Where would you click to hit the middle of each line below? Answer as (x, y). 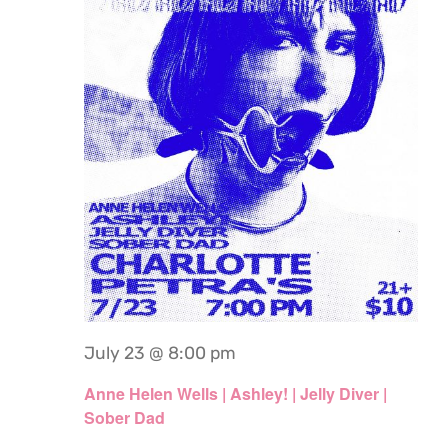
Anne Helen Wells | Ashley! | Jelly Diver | (235, 393)
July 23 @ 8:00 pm (160, 352)
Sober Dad (124, 417)
